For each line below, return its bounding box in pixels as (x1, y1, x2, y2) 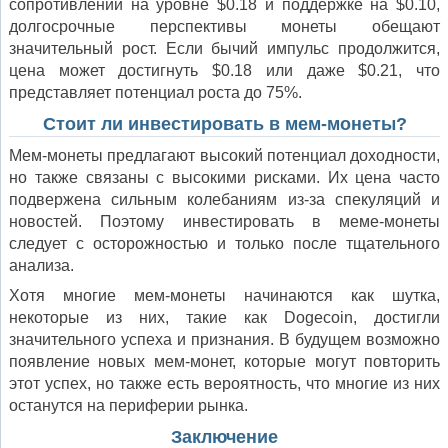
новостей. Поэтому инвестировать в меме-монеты (9, 213, 440, 231)
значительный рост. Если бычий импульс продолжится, (9, 40, 440, 58)
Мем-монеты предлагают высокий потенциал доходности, (9, 147, 440, 165)
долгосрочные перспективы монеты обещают (9, 18, 440, 36)
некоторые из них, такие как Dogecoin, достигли (9, 309, 440, 327)
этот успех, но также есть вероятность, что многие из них (9, 375, 440, 393)
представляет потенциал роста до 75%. (9, 84, 302, 102)
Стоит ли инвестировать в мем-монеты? (42, 114, 407, 135)
